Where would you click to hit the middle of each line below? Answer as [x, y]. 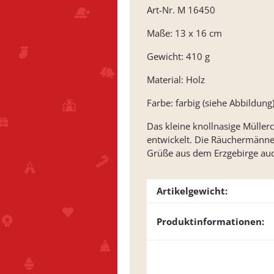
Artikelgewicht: [192, 191]
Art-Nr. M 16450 [181, 10]
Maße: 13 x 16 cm [184, 33]
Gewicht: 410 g [178, 57]
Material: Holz [176, 80]
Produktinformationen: [210, 222]
